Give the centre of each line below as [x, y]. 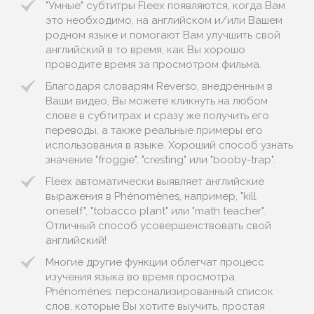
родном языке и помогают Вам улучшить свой [163, 35]
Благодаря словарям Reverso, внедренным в [159, 86]
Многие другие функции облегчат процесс [155, 262]
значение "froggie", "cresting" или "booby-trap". [161, 160]
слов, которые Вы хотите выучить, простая [155, 306]
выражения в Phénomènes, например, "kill [151, 196]
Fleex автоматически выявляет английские [155, 182]
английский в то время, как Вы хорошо [145, 50]
